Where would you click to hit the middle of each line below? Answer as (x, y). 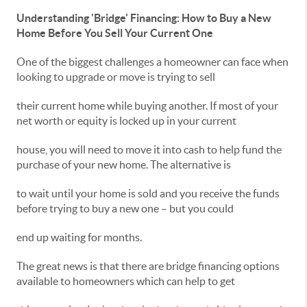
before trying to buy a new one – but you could (125, 209)
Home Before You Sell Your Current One (115, 33)
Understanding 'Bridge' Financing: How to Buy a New (144, 18)
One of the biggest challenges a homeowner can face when (152, 62)
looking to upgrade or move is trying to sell (116, 77)
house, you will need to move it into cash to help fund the (149, 150)
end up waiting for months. (79, 237)
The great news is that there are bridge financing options (148, 266)
